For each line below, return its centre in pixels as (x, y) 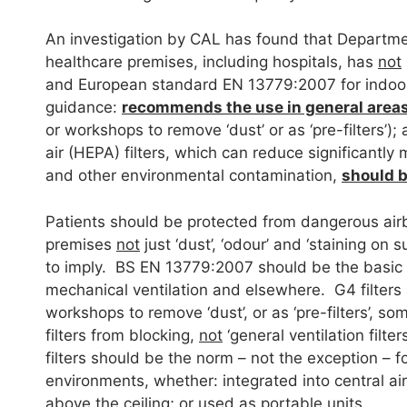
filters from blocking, (122, 335)
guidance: (84, 108)
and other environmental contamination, (194, 176)
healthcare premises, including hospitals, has (212, 62)
